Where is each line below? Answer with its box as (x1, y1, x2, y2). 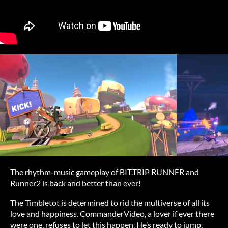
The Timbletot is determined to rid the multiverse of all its (10, 197, 210, 207)
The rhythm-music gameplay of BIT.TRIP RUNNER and (10, 166, 199, 177)
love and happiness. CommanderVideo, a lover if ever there (10, 208, 214, 218)
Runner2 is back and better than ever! (10, 178, 141, 188)
